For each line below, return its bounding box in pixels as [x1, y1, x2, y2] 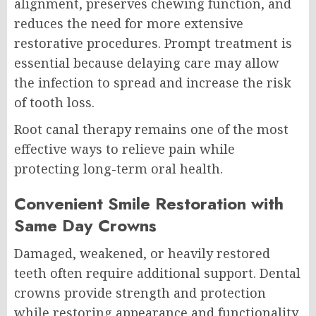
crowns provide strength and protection [14, 284, 266, 302]
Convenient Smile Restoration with [14, 191, 284, 217]
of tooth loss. [14, 94, 95, 111]
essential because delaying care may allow [14, 54, 279, 72]
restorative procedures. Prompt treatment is [14, 35, 292, 52]
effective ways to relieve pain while [14, 140, 235, 158]
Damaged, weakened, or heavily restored [14, 245, 270, 262]
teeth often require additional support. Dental [14, 265, 300, 282]
